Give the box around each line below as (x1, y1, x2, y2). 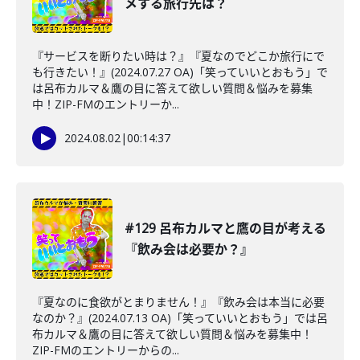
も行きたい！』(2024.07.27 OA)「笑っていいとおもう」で (32, 64, 328, 80)
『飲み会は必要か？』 (125, 240, 253, 258)
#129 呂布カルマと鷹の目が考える (125, 219, 326, 237)
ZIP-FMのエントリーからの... (32, 342, 179, 358)
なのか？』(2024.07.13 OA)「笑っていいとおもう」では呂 (32, 310, 328, 325)
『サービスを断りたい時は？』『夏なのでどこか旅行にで (32, 48, 325, 63)
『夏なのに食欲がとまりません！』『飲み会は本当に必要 (32, 294, 325, 309)
